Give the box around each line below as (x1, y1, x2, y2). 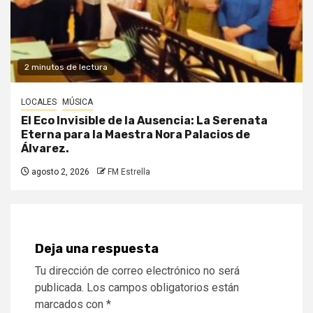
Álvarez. (21, 142, 69, 156)
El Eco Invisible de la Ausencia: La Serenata (21, 114, 268, 128)
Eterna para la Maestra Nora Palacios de (21, 128, 250, 142)
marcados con (35, 298, 106, 312)
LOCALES (21, 97, 57, 108)
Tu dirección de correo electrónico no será (35, 264, 240, 278)
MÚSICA (62, 97, 93, 108)
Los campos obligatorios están (87, 281, 239, 295)
